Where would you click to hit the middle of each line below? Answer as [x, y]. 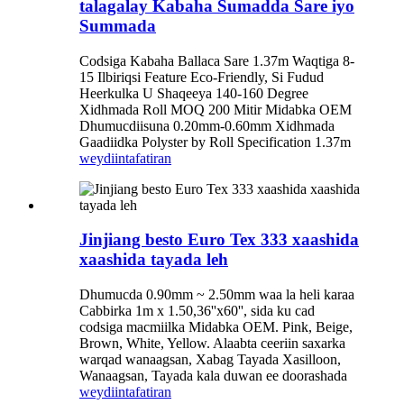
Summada [118, 25]
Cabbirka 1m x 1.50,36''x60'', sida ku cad [197, 311]
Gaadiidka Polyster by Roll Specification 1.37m [215, 142]
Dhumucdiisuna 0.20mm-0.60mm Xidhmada [207, 125]
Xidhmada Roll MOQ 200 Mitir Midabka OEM [216, 109]
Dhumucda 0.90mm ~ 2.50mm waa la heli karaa [217, 295]
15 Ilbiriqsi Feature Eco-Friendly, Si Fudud [202, 77]
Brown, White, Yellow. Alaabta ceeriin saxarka [212, 344]
